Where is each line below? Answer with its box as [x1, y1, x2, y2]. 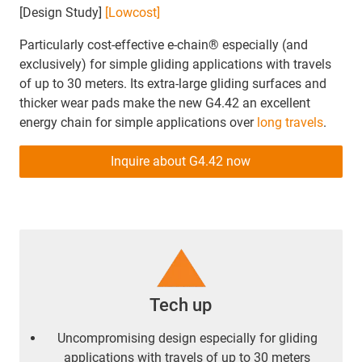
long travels [257, 114, 323, 130]
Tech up [149, 294, 213, 315]
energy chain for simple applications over [19, 114, 257, 130]
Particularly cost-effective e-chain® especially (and [19, 36, 308, 53]
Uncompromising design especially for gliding [57, 330, 318, 346]
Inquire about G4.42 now [111, 153, 251, 169]
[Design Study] [19, 4, 105, 20]
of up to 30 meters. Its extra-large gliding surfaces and [19, 75, 326, 91]
